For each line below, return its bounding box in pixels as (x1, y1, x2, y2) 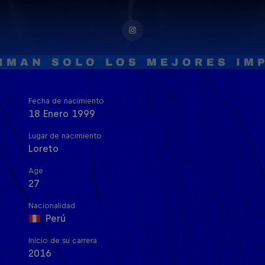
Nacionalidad (28, 201, 75, 210)
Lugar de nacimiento (28, 131, 102, 140)
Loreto (28, 143, 59, 154)
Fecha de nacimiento (28, 96, 104, 105)
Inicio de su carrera (28, 236, 97, 245)
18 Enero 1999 (28, 108, 95, 119)
